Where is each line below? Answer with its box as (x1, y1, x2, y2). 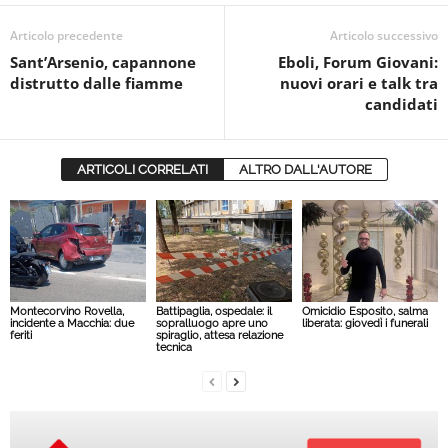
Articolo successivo (330, 27, 438, 45)
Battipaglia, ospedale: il (155, 304, 272, 318)
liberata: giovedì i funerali (301, 316, 428, 330)
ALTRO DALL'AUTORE (238, 162, 372, 178)
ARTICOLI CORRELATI (76, 162, 208, 178)
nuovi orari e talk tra (280, 73, 438, 94)
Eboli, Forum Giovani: (278, 52, 438, 73)
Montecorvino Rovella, (10, 304, 124, 318)
